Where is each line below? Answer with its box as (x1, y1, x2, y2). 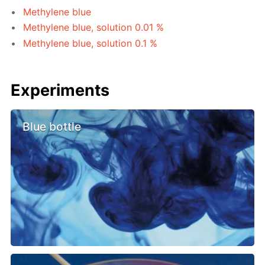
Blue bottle (22, 119, 82, 134)
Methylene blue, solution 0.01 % (23, 21, 164, 34)
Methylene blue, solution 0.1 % (23, 37, 158, 49)
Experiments (11, 80, 110, 100)
